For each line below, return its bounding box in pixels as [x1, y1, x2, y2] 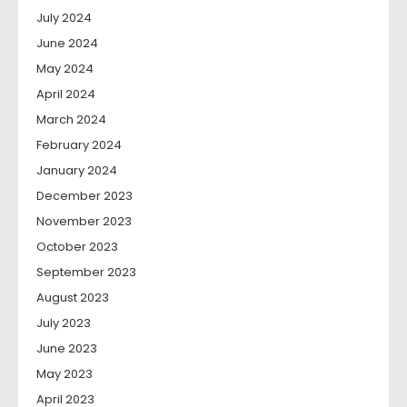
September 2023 [36, 263, 136, 282]
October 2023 [36, 238, 118, 256]
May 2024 [36, 60, 94, 78]
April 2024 [36, 85, 95, 104]
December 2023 [36, 187, 133, 205]
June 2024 [36, 35, 98, 53]
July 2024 [36, 9, 92, 27]
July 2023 [36, 314, 91, 333]
